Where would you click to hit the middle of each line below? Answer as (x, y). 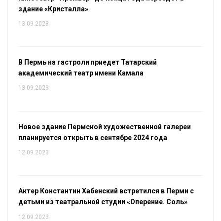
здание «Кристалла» (53, 9)
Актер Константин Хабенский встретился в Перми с (106, 191)
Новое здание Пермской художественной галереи (104, 127)
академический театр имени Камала (81, 73)
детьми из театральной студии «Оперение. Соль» (103, 202)
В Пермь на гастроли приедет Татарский (87, 62)
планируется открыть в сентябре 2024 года (92, 137)
